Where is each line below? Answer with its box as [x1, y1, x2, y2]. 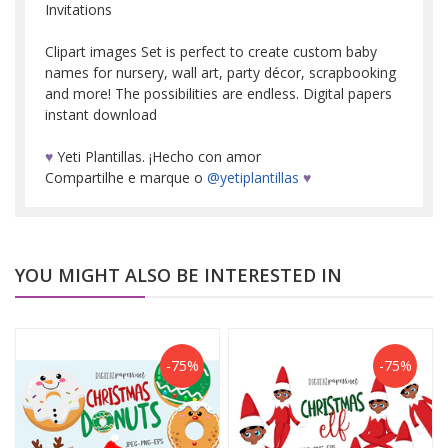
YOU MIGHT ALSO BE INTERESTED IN [15, 262, 342, 287]
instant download [45, 104, 157, 124]
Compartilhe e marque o [45, 167, 207, 187]
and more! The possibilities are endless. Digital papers [45, 83, 392, 103]
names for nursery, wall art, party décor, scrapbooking [45, 62, 396, 82]
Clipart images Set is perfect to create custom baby [45, 41, 377, 61]
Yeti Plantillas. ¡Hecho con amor [53, 146, 261, 166]
